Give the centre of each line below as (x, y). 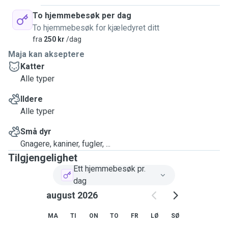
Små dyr (36, 132)
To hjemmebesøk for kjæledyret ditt (96, 28)
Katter (33, 66)
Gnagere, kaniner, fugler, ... (65, 144)
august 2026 (72, 195)
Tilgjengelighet (43, 158)
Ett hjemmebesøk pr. (109, 169)
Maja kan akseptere (46, 54)
